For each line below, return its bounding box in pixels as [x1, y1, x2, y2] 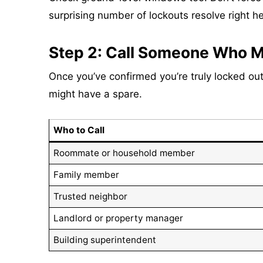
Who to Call [53, 124, 105, 136]
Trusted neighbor [53, 191, 128, 203]
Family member [53, 169, 120, 181]
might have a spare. [48, 88, 142, 100]
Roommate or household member [53, 147, 195, 159]
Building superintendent [53, 234, 157, 246]
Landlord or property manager [53, 213, 184, 224]
